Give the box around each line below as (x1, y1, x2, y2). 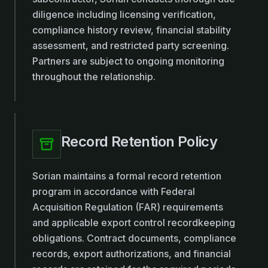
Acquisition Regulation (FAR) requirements (32, 201, 223, 213)
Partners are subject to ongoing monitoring (32, 55, 224, 67)
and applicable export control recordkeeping (32, 217, 235, 229)
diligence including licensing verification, (32, 8, 216, 20)
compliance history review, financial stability (32, 24, 231, 36)
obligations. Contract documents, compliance (32, 232, 236, 244)
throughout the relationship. (32, 71, 156, 83)
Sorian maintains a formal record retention (32, 170, 221, 182)
